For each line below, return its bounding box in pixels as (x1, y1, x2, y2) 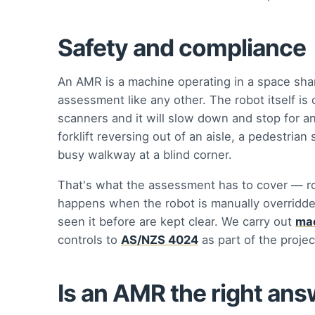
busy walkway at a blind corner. (58, 147, 232, 162)
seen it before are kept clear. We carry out (58, 214, 295, 229)
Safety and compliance (58, 33, 306, 63)
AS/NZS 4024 (121, 232, 198, 247)
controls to (58, 232, 121, 247)
